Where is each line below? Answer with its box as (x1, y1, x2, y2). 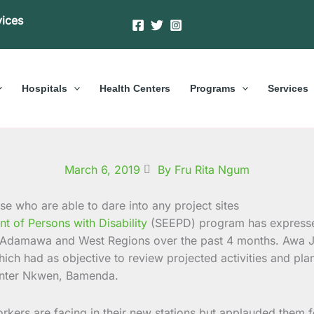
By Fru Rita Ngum (158, 162, 250, 177)
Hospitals (21, 82, 67, 94)
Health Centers (100, 82, 170, 94)
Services (268, 82, 309, 94)
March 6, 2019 (64, 162, 140, 177)
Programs (190, 82, 235, 94)
